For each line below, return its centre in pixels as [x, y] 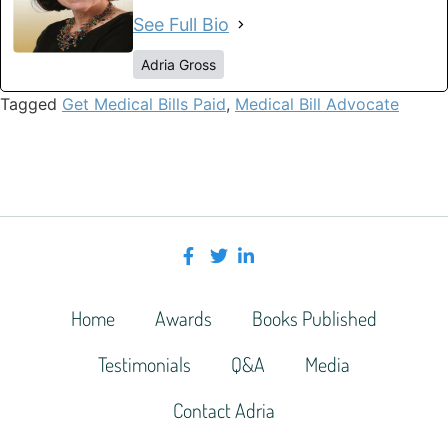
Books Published [314, 317]
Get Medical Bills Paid [144, 103]
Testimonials [144, 363]
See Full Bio [181, 24]
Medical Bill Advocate [317, 103]
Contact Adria [224, 409]
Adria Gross [178, 64]
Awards [183, 317]
